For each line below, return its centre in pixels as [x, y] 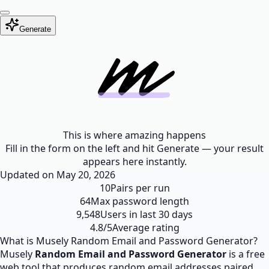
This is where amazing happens [134, 135]
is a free [246, 254]
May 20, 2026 [86, 175]
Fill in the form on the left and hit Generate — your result [134, 148]
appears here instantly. [134, 162]
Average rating [146, 228]
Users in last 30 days [147, 214]
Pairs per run [140, 188]
